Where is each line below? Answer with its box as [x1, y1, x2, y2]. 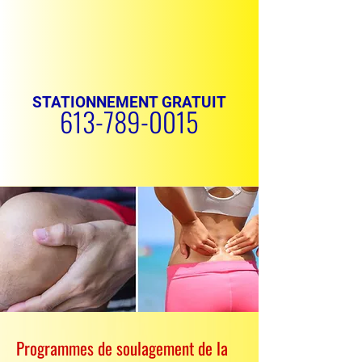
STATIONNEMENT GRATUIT [32, 93, 226, 112]
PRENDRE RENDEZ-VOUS [65, 217, 193, 229]
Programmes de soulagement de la [16, 335, 228, 360]
